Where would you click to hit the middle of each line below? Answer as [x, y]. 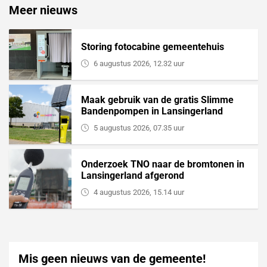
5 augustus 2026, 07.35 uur [139, 128]
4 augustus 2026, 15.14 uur [139, 193]
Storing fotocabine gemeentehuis [152, 47]
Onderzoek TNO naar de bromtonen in [162, 164]
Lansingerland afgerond [132, 176]
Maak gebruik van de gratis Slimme [157, 100]
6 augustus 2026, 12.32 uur [139, 64]
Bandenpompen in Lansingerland [152, 111]
